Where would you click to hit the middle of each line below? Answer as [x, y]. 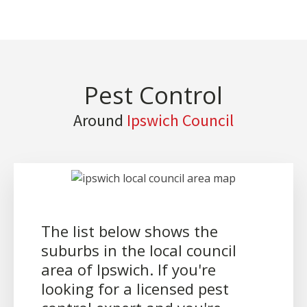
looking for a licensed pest [135, 289]
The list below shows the [130, 231]
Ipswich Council [180, 121]
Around [100, 121]
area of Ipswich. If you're [128, 270]
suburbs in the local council [139, 250]
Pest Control [153, 95]
